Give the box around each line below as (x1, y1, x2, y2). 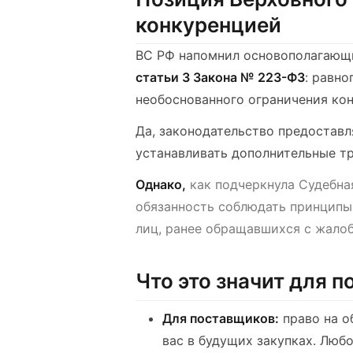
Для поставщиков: (162, 310, 279, 327)
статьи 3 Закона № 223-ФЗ (136, 69, 305, 86)
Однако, (136, 176, 186, 193)
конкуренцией (136, 12, 281, 37)
